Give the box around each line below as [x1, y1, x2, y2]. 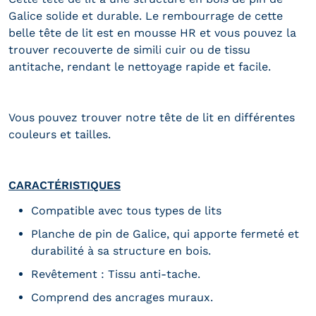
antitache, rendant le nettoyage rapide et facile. [8, 59, 271, 73]
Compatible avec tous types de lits [31, 203, 221, 217]
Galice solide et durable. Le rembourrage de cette [8, 8, 283, 23]
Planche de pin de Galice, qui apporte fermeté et [31, 226, 299, 241]
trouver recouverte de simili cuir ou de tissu [8, 42, 250, 56]
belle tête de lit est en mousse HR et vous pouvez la [8, 25, 296, 39]
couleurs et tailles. [8, 127, 111, 141]
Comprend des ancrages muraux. [31, 290, 213, 304]
